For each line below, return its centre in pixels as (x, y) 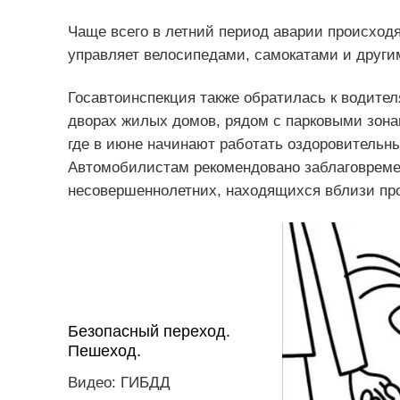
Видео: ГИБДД (119, 383)
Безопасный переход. (149, 332)
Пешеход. (104, 351)
